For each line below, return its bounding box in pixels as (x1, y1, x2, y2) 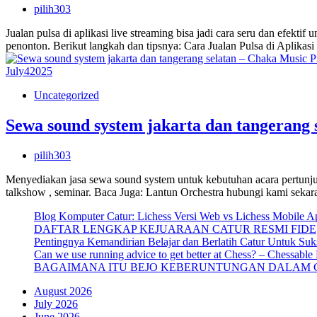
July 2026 (34, 298, 78, 311)
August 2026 (34, 285, 92, 298)
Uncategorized (34, 89, 99, 102)
